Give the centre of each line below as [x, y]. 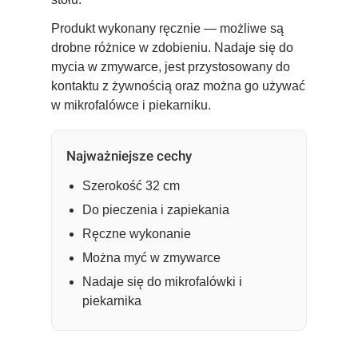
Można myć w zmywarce [151, 257]
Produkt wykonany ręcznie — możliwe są [167, 28]
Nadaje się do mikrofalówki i [162, 281]
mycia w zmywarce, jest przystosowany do [171, 66]
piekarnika [112, 300]
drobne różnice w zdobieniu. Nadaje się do [172, 47]
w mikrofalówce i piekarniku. [131, 105]
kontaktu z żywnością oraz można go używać [178, 86]
